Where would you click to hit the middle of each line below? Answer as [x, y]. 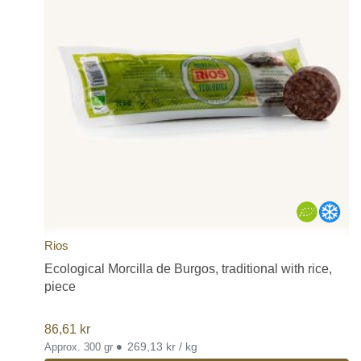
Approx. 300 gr [80, 346]
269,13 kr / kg [162, 346]
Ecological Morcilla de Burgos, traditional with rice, [188, 268]
